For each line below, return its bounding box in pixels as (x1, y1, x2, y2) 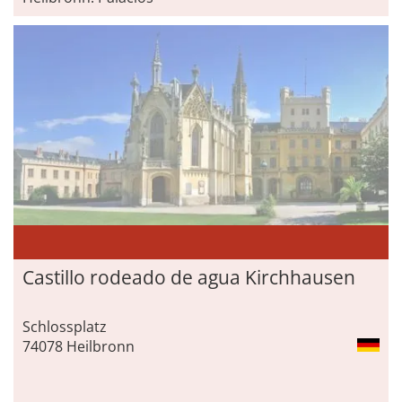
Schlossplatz (22, 316, 107, 336)
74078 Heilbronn (22, 336, 135, 356)
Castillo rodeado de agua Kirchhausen (22, 264, 355, 290)
